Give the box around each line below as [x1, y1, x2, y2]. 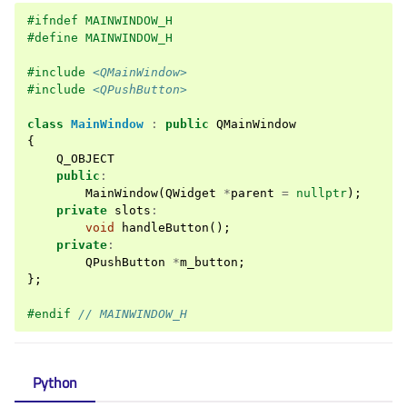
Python [33, 372, 77, 394]
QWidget [165, 186, 216, 201]
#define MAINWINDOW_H [27, 31, 173, 45]
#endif [27, 307, 78, 322]
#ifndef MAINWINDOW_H [27, 14, 173, 28]
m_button [180, 255, 238, 270]
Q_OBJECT [56, 152, 114, 166]
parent [231, 186, 274, 201]
